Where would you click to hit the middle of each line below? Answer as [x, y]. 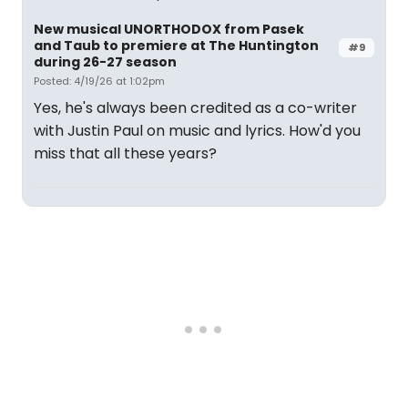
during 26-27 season [105, 62]
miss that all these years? [125, 153]
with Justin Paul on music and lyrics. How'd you [197, 131]
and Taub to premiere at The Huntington [176, 46]
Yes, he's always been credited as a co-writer [195, 108]
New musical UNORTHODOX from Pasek [169, 29]
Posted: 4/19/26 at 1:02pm [99, 81]
